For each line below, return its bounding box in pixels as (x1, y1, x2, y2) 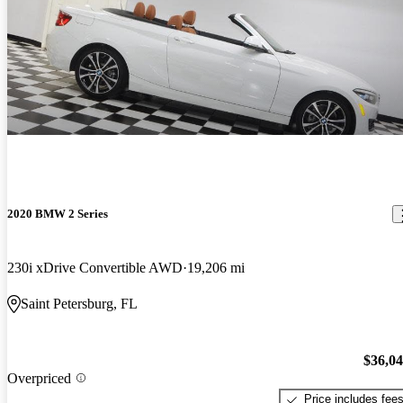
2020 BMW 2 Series (7, 207, 108, 221)
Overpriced (7, 370, 71, 386)
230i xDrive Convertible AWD (7, 259, 183, 275)
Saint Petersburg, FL (21, 295, 138, 311)
